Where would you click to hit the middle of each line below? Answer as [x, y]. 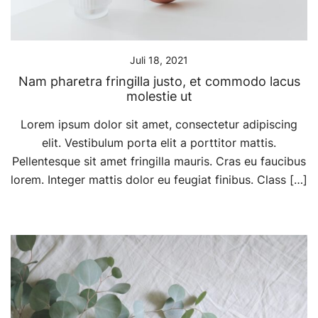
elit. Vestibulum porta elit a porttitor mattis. [159, 143]
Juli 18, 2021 [159, 60]
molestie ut [159, 97]
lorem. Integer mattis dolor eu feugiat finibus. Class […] [159, 180]
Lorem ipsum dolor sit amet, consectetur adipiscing [159, 125]
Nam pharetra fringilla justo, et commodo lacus [159, 82]
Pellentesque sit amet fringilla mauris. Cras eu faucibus [159, 161]
